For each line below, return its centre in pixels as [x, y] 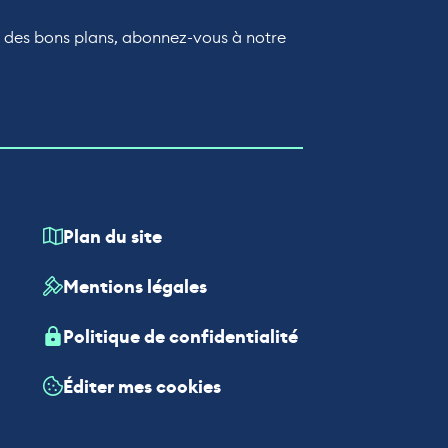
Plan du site [112, 236]
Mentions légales [134, 286]
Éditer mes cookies [141, 386]
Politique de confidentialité [180, 336]
